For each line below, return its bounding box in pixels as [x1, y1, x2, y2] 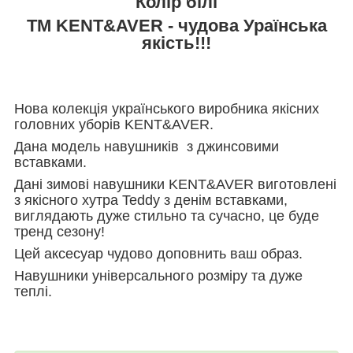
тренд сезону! [14, 223, 105, 240]
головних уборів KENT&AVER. [14, 116, 214, 132]
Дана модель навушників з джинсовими [14, 138, 279, 154]
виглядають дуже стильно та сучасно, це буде [14, 207, 319, 224]
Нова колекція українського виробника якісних [14, 100, 319, 117]
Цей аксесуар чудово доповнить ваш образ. [14, 245, 303, 262]
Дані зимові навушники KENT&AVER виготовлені [14, 176, 336, 192]
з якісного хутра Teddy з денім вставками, [14, 191, 288, 208]
